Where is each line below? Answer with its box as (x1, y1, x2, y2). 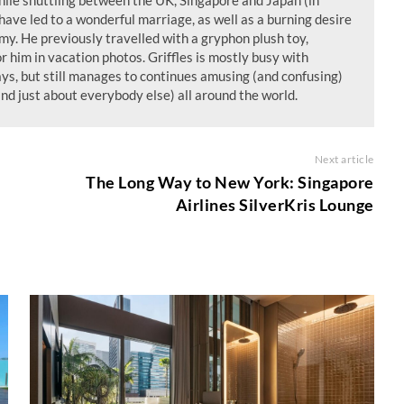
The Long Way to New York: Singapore (86, 172, 374, 192)
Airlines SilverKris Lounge (175, 195, 374, 215)
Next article (314, 152, 374, 166)
